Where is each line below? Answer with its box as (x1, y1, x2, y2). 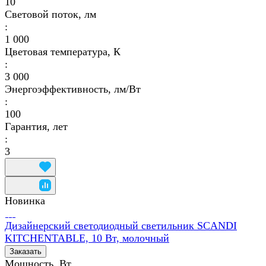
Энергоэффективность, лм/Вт (5, 83, 141, 95)
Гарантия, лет (5, 120, 68, 132)
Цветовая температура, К (5, 45, 121, 58)
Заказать (9, 246, 42, 256)
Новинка (5, 194, 45, 207)
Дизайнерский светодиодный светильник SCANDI (5, 219, 237, 232)
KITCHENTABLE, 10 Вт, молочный (5, 232, 169, 244)
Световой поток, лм (5, 8, 96, 20)
